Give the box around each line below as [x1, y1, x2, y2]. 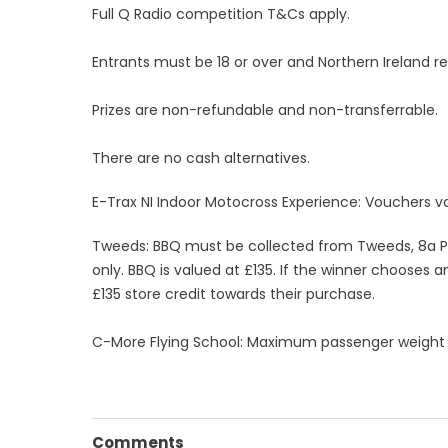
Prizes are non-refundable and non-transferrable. [92, 99, 438, 120]
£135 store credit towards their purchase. [92, 283, 375, 304]
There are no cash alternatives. [92, 147, 310, 168]
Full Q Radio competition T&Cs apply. [92, 3, 350, 24]
